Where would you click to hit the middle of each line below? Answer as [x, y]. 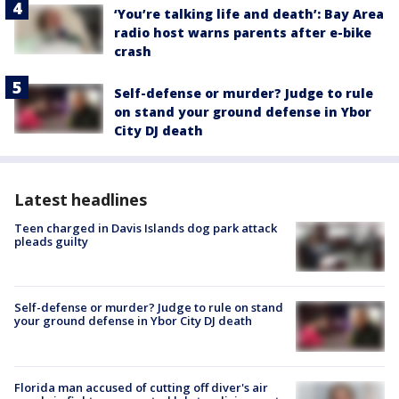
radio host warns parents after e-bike [243, 33]
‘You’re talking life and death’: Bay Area [249, 14]
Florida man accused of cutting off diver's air [141, 387]
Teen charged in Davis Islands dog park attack [146, 228]
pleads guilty [51, 242]
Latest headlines [81, 200]
